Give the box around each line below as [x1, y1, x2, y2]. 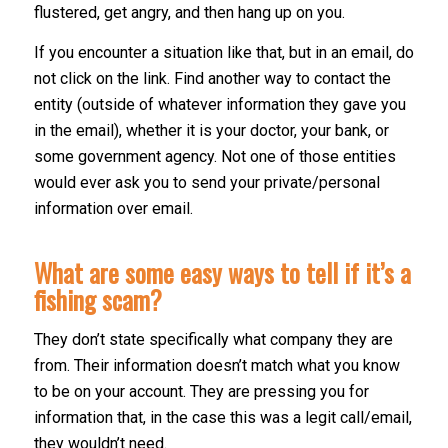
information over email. [33, 198, 193, 218]
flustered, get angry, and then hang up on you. [33, 3, 345, 23]
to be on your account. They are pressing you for [33, 381, 369, 401]
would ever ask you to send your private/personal [33, 172, 380, 192]
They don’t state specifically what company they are [33, 329, 393, 349]
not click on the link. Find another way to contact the [33, 68, 391, 88]
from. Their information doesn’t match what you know [33, 355, 400, 375]
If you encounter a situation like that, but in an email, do [33, 42, 414, 62]
